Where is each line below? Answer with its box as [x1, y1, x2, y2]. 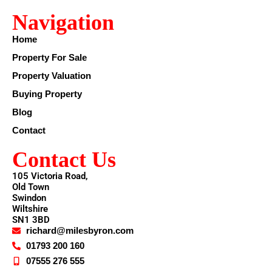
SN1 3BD [12, 214, 50, 226]
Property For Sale [12, 52, 87, 63]
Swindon [12, 192, 46, 204]
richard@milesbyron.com [25, 225, 134, 236]
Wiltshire [12, 203, 48, 215]
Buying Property [12, 89, 82, 100]
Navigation [12, 10, 114, 35]
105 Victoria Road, [12, 171, 88, 182]
